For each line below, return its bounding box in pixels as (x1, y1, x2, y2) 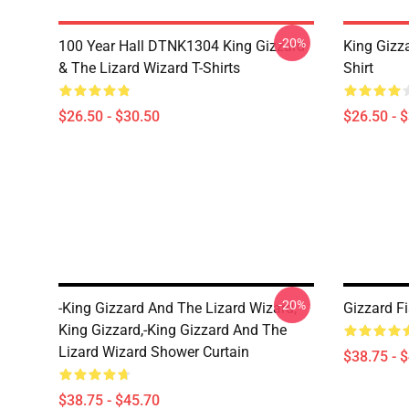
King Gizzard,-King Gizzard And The (58, 321, 287, 339)
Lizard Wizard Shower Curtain (58, 343, 249, 361)
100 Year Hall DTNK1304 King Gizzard (58, 37, 305, 55)
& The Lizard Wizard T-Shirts (58, 59, 240, 77)
